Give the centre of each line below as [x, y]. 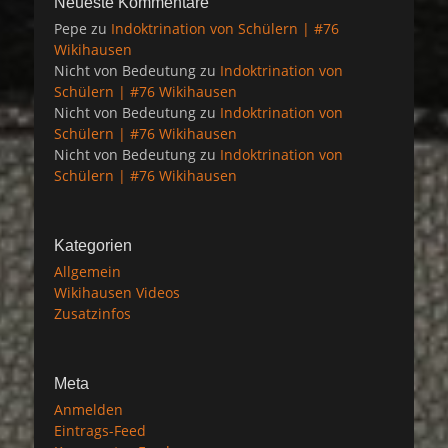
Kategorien [93, 245]
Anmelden [88, 409]
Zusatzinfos [92, 313]
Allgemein [87, 271]
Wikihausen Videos [117, 292]
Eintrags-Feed [100, 430]
